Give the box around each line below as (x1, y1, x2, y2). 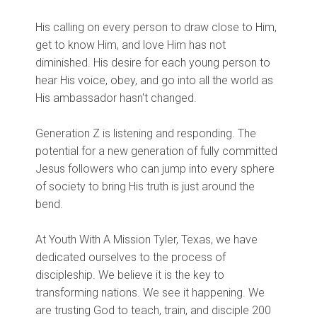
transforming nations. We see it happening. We (35, 285, 265, 299)
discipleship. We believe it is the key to (35, 267, 224, 282)
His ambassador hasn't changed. (35, 91, 200, 105)
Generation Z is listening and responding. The (35, 126, 256, 140)
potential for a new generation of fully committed (35, 144, 277, 158)
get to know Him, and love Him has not (35, 38, 226, 52)
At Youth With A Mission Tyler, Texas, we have (35, 232, 258, 246)
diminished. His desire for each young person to (35, 55, 270, 69)
